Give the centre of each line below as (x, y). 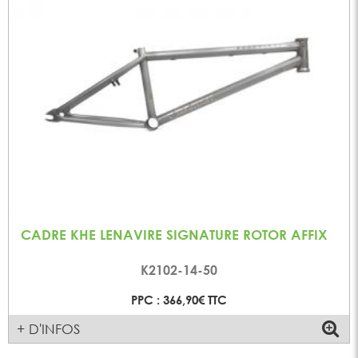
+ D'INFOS (49, 328)
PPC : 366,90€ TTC (179, 299)
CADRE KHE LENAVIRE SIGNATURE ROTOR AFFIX (175, 235)
